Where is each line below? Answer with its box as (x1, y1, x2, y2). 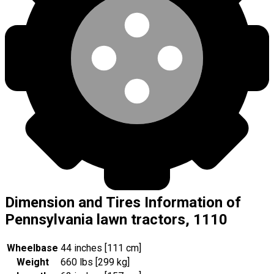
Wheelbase (7, 242, 58, 254)
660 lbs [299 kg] (61, 256, 130, 268)
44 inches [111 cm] (61, 242, 141, 254)
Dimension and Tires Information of (5, 193, 241, 211)
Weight (16, 256, 49, 268)
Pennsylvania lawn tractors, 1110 (5, 210, 228, 228)
